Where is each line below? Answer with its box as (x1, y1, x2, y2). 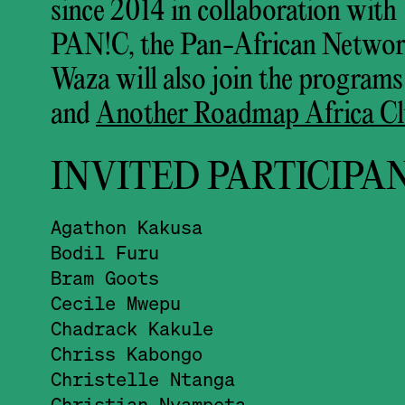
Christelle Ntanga (51, 366, 235, 391)
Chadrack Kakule (51, 316, 213, 340)
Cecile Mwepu (51, 290, 181, 315)
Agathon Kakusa (51, 214, 202, 239)
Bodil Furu (51, 240, 159, 264)
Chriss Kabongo (51, 341, 202, 365)
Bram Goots (51, 265, 159, 289)
